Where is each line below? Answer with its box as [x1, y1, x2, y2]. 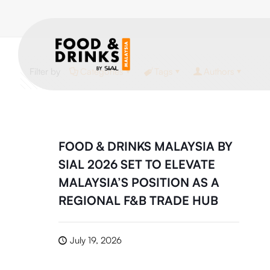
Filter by [30, 66, 60, 77]
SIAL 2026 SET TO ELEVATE [58, 157, 215, 172]
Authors [204, 66, 234, 77]
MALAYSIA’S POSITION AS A [58, 175, 219, 190]
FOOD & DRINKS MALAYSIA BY [58, 139, 233, 154]
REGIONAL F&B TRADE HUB [58, 193, 218, 208]
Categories [80, 66, 124, 77]
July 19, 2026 [69, 234, 122, 246]
